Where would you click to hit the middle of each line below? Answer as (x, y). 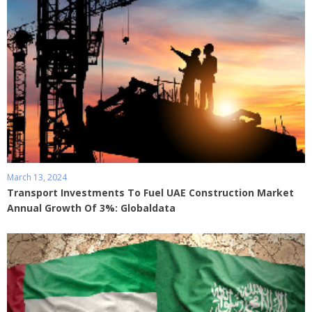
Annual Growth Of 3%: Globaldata (91, 208)
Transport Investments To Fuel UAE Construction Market (150, 193)
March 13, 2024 (37, 178)
